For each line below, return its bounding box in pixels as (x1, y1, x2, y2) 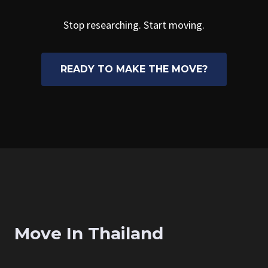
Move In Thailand (14, 223, 163, 244)
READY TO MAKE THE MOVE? (60, 63, 208, 75)
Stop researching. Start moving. (63, 18, 205, 32)
